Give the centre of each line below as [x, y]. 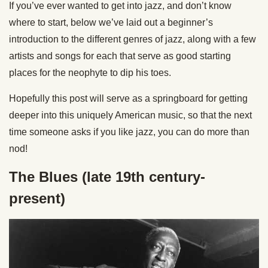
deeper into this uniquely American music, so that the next [130, 115]
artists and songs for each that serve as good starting [120, 56]
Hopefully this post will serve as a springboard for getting [128, 99]
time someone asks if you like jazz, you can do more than [129, 132]
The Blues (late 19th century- [107, 177]
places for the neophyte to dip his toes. [90, 73]
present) [37, 199]
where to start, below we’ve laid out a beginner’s [111, 23]
